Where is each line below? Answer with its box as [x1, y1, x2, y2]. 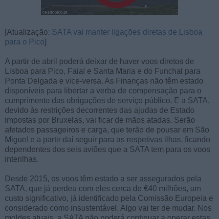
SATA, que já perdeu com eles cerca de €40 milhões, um [5, 184, 201, 193]
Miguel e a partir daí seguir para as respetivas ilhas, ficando [5, 135, 210, 144]
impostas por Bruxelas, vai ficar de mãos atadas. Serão [5, 115, 195, 124]
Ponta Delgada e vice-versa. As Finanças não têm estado [5, 76, 203, 85]
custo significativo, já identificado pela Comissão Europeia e [5, 194, 213, 202]
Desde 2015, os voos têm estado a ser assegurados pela [5, 174, 201, 183]
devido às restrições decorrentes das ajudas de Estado [5, 106, 195, 114]
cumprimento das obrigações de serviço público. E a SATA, [5, 96, 210, 105]
